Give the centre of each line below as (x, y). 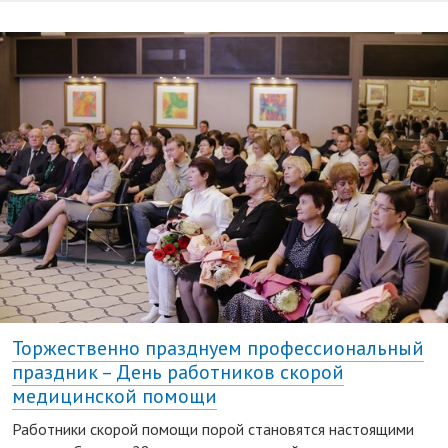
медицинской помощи (114, 395)
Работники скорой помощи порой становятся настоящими (213, 428)
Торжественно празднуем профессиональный (218, 347)
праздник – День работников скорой (178, 371)
